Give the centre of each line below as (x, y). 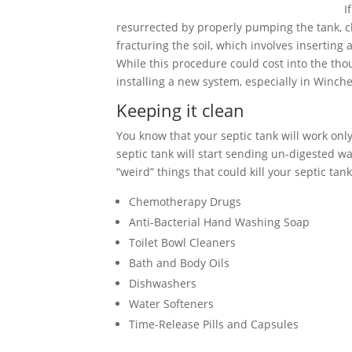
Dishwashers (163, 283)
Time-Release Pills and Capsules (214, 324)
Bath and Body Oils (179, 263)
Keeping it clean (180, 110)
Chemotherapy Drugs (185, 202)
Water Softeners (171, 304)
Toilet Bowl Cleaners (182, 242)
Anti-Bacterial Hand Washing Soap (219, 222)
